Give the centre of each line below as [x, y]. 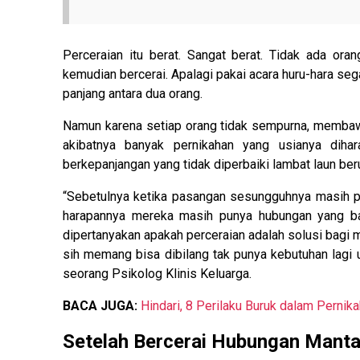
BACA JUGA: [102, 305]
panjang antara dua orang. [133, 93]
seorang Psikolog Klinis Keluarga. [157, 273]
